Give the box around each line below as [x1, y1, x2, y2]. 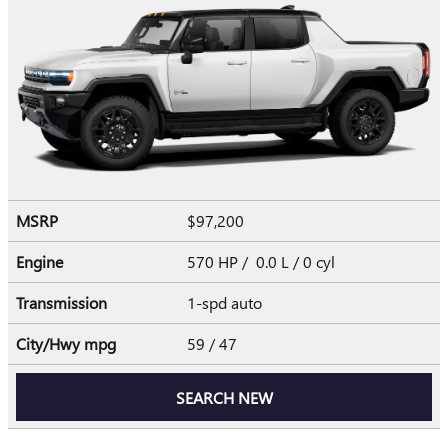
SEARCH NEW [175, 386, 273, 408]
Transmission [16, 292, 107, 314]
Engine [16, 251, 63, 273]
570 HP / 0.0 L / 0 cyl [187, 251, 339, 273]
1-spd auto [187, 292, 266, 314]
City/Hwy [16, 333, 84, 355]
